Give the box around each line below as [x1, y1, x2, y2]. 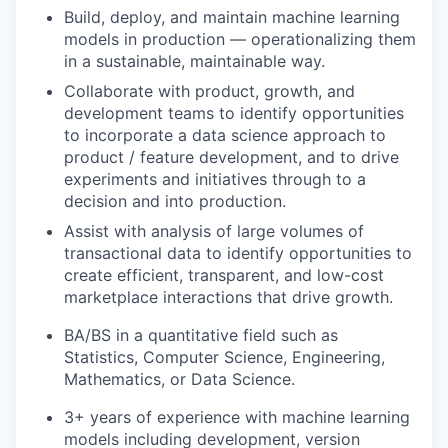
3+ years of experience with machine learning [64, 406, 410, 427]
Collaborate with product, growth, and [64, 80, 355, 101]
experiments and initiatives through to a [64, 168, 366, 189]
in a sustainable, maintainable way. [64, 50, 325, 71]
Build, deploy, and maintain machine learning [64, 6, 400, 27]
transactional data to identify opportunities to [64, 242, 412, 263]
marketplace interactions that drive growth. [64, 286, 393, 307]
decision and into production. [64, 190, 286, 211]
